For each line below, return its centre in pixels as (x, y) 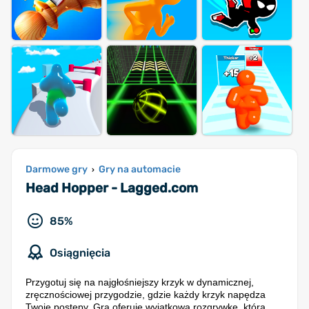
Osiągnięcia (80, 253)
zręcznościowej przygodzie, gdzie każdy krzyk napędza (146, 295)
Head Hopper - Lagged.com (112, 188)
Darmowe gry (57, 169)
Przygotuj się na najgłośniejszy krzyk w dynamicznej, (140, 282)
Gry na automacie (140, 169)
